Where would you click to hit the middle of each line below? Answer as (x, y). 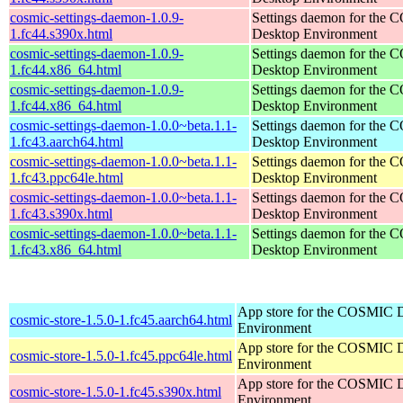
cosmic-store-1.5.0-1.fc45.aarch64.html (121, 319)
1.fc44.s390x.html (61, 33)
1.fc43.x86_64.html (66, 249)
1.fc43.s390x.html (61, 213)
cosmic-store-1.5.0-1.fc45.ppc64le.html (121, 355)
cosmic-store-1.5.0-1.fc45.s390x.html (116, 391)
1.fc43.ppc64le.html (67, 177)
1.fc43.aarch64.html (67, 141)
